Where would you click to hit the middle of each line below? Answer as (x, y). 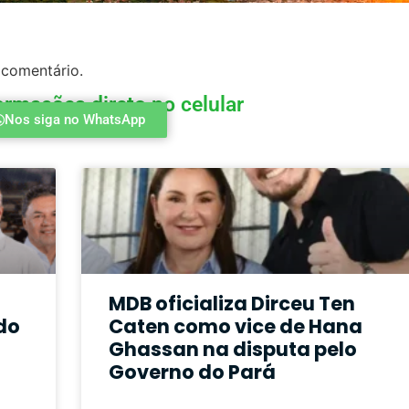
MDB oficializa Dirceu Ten (232, 303)
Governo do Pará (193, 372)
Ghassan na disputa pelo (233, 349)
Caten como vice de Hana (236, 326)
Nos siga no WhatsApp (74, 120)
